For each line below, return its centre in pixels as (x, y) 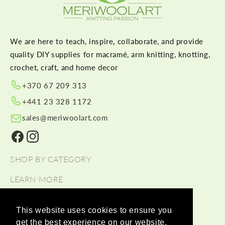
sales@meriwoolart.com (65, 118)
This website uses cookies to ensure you (94, 210)
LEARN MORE (37, 179)
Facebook (26, 142)
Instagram (41, 142)
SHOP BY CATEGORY (51, 159)
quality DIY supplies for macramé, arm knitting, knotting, (110, 54)
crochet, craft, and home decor (64, 67)
